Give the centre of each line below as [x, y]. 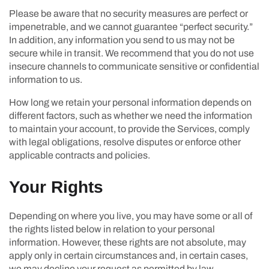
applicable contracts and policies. [80, 155]
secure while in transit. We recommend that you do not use [131, 53]
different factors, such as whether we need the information [131, 115]
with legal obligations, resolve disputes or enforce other [125, 142]
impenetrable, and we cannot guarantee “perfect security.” [131, 26]
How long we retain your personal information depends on [130, 102]
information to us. [46, 79]
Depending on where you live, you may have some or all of [131, 216]
